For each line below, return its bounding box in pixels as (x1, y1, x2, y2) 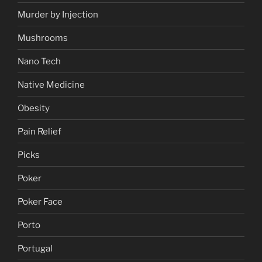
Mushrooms (18, 32, 68, 43)
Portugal (18, 243, 53, 254)
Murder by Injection (18, 9, 98, 20)
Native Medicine (18, 79, 85, 90)
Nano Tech (18, 56, 61, 67)
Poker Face (18, 196, 63, 207)
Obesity (18, 102, 50, 113)
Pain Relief (18, 126, 61, 137)
